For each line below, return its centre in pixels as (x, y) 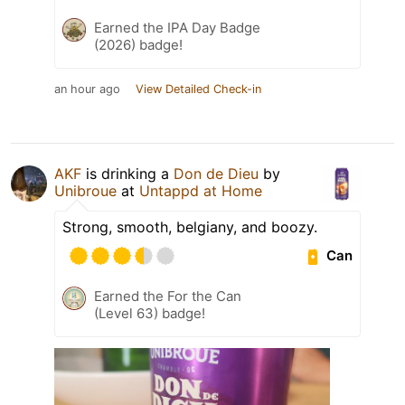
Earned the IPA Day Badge (177, 27)
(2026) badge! (138, 44)
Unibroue (85, 190)
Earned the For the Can (168, 296)
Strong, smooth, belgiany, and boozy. (190, 226)
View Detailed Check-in (198, 89)
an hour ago (87, 89)
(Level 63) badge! (150, 313)
